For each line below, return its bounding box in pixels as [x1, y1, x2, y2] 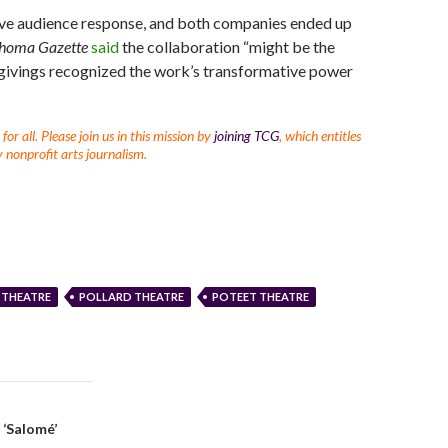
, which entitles [279, 127, 361, 145]
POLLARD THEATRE [79, 290, 184, 304]
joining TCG [214, 127, 279, 145]
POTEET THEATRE [212, 290, 309, 304]
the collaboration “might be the [119, 37, 335, 57]
